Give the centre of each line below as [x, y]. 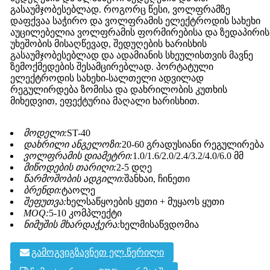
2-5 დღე [134, 168]
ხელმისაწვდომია [159, 225]
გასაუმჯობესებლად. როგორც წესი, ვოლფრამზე [120, 10]
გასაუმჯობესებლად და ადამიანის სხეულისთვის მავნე [131, 55]
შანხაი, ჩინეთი [157, 179]
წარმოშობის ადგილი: [74, 179]
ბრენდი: [42, 190]
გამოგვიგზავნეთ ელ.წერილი [97, 253]
